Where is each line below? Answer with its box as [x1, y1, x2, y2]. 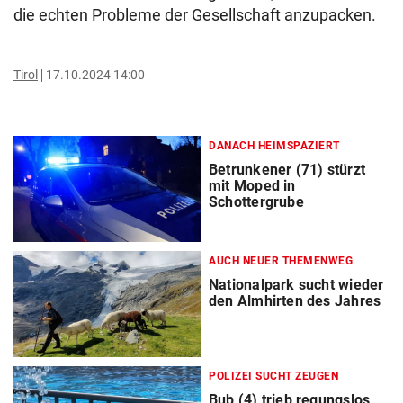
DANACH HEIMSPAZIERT [209, 139, 340, 153]
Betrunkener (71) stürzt [209, 161, 365, 179]
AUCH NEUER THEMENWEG [209, 255, 353, 268]
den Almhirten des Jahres [209, 292, 381, 310]
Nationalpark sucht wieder [209, 276, 384, 294]
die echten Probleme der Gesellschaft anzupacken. [13, 5, 376, 25]
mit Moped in [209, 177, 296, 195]
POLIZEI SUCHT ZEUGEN [209, 370, 338, 383]
